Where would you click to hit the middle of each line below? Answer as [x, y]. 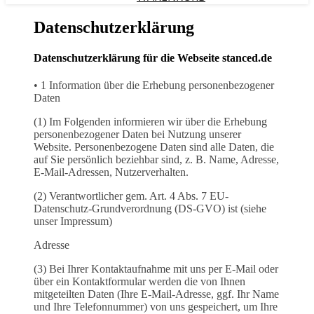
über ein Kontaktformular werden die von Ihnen [139, 282]
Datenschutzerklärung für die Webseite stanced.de [153, 58]
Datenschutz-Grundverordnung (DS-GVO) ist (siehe [150, 209]
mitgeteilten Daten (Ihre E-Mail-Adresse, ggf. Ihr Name [156, 294]
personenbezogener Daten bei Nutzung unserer [137, 135]
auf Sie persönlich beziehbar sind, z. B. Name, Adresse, [156, 160]
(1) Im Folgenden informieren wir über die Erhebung [150, 122]
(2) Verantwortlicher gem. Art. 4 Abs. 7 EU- [131, 196]
